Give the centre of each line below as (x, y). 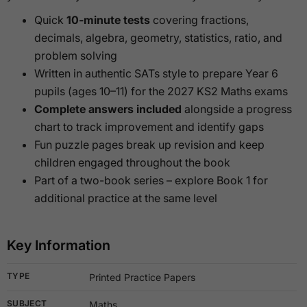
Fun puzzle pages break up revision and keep (149, 145)
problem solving (76, 56)
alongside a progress (237, 109)
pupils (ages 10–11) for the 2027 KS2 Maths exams (161, 91)
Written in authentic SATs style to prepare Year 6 (156, 74)
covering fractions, (199, 20)
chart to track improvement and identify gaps (149, 127)
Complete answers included (108, 109)
